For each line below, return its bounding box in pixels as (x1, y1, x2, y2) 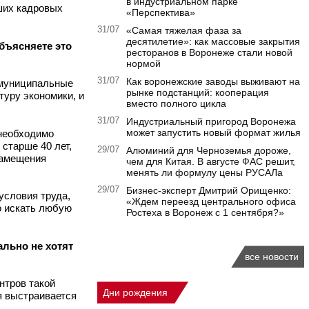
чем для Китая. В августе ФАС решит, (126, 156, 295, 168)
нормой (126, 58, 161, 70)
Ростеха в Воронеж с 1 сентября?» (126, 207, 284, 219)
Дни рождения (103, 287, 168, 299)
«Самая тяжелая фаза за (126, 25, 241, 37)
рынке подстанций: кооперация (126, 87, 269, 99)
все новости (245, 251, 299, 263)
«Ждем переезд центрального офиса (126, 196, 296, 208)
